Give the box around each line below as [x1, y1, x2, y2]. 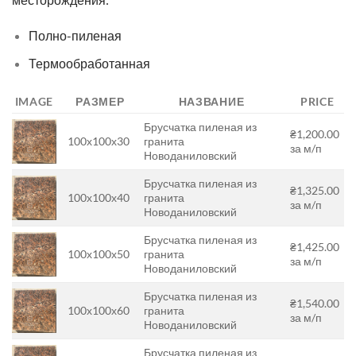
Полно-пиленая [28, 28, 122, 44]
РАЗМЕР [75, 94, 125, 108]
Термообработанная [28, 55, 150, 71]
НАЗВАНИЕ [178, 94, 245, 108]
